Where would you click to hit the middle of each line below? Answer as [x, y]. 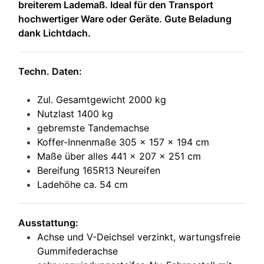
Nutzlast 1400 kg [77, 113]
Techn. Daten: [50, 71]
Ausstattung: [48, 222]
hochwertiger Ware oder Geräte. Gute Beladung [125, 19]
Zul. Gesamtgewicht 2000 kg [102, 99]
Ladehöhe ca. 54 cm [82, 184]
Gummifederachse [77, 251]
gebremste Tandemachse [93, 128]
